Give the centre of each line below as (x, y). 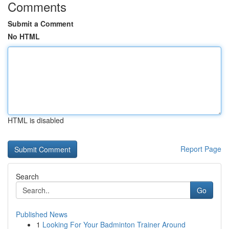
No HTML (24, 36)
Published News (42, 214)
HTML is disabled (36, 120)
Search (27, 176)
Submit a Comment (41, 24)
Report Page (201, 149)
